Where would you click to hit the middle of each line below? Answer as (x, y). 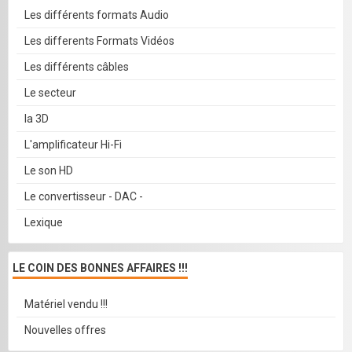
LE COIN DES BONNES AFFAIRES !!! (100, 268)
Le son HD (49, 171)
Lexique (44, 223)
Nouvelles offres (65, 330)
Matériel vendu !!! (66, 304)
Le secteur (50, 93)
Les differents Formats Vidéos (99, 41)
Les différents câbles (77, 67)
